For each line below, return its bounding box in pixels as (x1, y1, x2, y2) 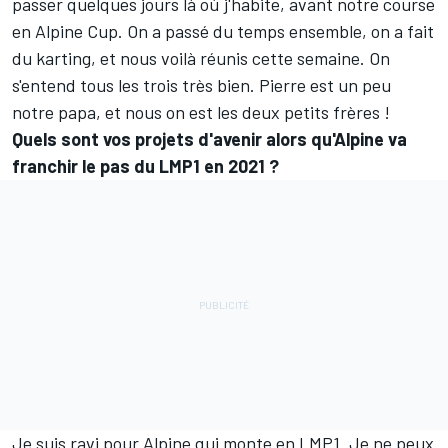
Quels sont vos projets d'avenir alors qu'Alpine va (12, 128, 407, 151)
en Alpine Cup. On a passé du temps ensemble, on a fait (12, 20, 434, 43)
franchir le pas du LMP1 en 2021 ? (12, 155, 279, 178)
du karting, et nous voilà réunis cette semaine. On (12, 47, 390, 70)
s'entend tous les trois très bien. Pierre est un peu (12, 74, 391, 97)
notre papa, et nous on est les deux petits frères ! (12, 101, 390, 124)
